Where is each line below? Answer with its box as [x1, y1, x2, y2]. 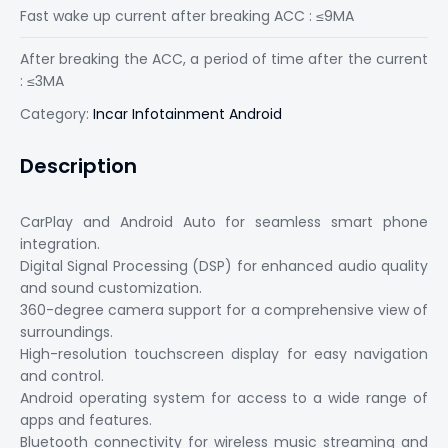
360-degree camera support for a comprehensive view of [20, 300, 428, 320]
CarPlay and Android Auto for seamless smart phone [20, 212, 428, 232]
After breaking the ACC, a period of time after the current [20, 49, 428, 69]
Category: [20, 104, 93, 124]
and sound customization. [20, 278, 202, 298]
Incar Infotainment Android [93, 104, 282, 124]
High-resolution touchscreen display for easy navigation [20, 344, 428, 364]
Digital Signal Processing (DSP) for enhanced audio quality [20, 256, 428, 276]
